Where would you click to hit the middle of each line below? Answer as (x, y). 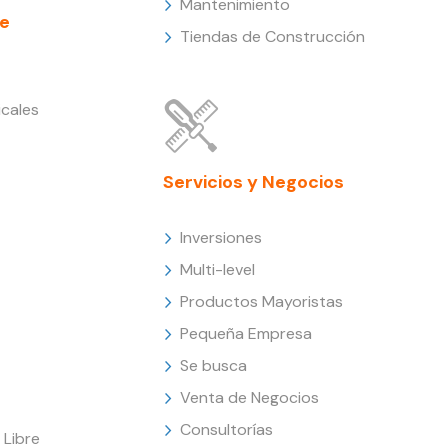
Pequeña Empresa (246, 333)
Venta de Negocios (250, 397)
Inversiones (221, 237)
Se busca (214, 365)
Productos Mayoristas (262, 301)
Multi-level (218, 269)
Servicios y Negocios (254, 181)
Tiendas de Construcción (273, 36)
